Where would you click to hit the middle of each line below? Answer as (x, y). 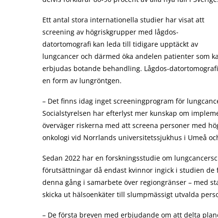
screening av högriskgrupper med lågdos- (110, 32)
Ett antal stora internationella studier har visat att (123, 20)
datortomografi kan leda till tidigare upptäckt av (120, 44)
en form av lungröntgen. (82, 81)
